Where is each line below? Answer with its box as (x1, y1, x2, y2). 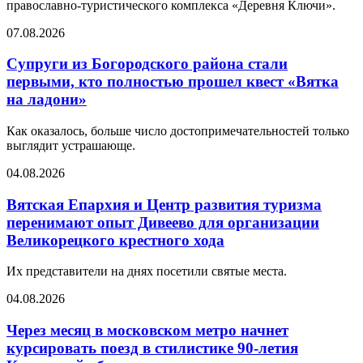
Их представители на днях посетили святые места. (6, 264, 287, 279)
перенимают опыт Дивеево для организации (6, 213, 319, 231)
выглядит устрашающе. (6, 138, 135, 152)
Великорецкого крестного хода (6, 231, 224, 249)
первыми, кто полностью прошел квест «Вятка (6, 73, 339, 91)
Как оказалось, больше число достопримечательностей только (6, 123, 349, 138)
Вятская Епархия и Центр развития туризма (6, 195, 322, 213)
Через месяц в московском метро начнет (6, 322, 288, 340)
